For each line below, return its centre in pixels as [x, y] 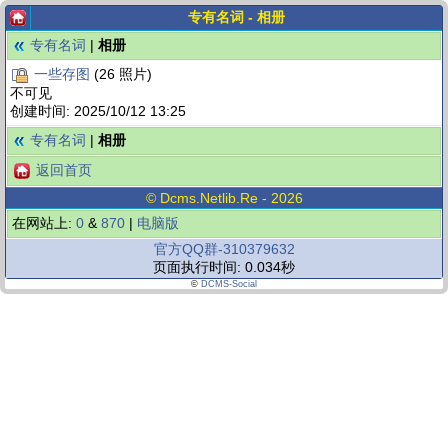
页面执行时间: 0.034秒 [224, 267]
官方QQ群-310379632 [224, 249]
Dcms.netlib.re [208, 198]
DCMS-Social [229, 284]
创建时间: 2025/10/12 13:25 [98, 111]
